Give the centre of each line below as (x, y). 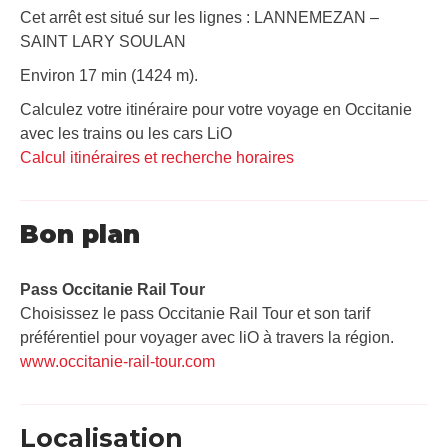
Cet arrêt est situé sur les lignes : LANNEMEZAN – (199, 17)
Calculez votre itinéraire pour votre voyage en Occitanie (216, 109)
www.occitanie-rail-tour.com (117, 361)
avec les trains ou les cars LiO (126, 133)
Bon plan (80, 233)
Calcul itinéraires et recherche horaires (157, 157)
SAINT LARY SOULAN (103, 41)
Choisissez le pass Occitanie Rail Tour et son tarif (195, 313)
